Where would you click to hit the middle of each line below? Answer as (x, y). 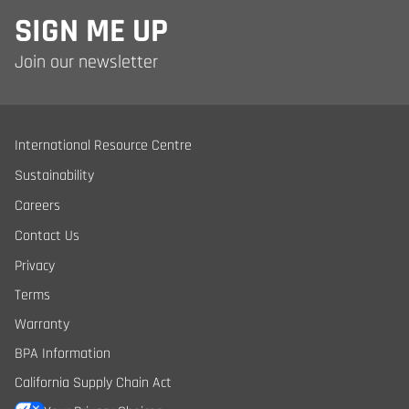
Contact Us (47, 236)
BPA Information (63, 354)
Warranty (42, 325)
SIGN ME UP (91, 31)
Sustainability (54, 176)
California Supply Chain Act (93, 383)
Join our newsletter (86, 62)
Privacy (35, 266)
